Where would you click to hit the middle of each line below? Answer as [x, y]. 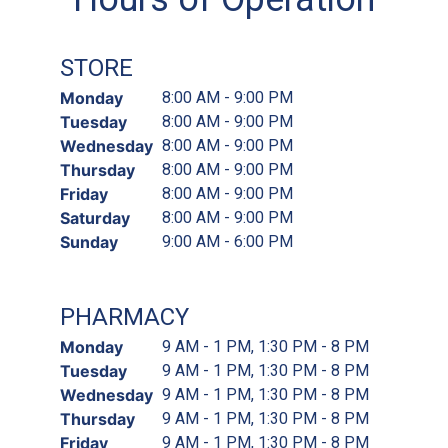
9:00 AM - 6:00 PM [227, 241]
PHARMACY [124, 316]
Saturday [95, 217]
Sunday [89, 241]
